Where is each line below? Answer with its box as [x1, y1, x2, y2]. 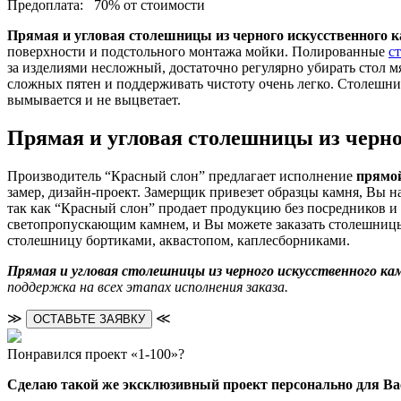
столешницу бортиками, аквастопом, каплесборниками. [7, 232, 350, 248]
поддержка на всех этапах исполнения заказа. [7, 278, 288, 294]
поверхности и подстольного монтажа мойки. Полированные [7, 44, 388, 59]
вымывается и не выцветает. [7, 92, 181, 107]
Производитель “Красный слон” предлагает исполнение [7, 167, 356, 183]
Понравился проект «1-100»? [7, 346, 184, 362]
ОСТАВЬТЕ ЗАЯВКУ [33, 311, 145, 326]
